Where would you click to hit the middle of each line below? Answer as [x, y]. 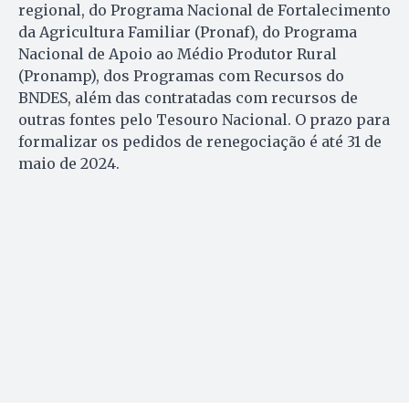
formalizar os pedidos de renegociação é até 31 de [200, 142]
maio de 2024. [69, 164]
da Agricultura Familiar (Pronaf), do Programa [188, 32]
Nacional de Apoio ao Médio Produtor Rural [178, 54]
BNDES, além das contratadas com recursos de [188, 98]
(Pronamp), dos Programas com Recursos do [181, 76]
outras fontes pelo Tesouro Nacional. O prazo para [204, 120]
